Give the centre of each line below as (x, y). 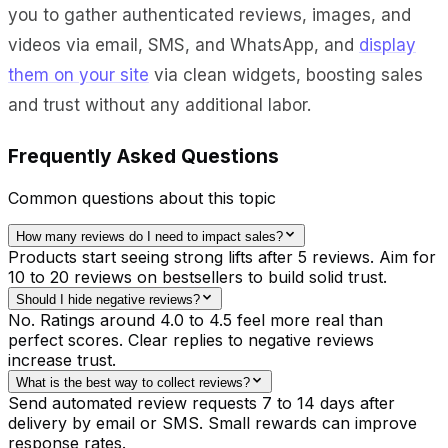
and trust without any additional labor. (159, 104)
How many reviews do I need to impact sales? (149, 236)
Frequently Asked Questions (143, 155)
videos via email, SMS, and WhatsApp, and (183, 44)
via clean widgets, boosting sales (286, 74)
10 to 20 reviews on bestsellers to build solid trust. (197, 276)
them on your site (78, 74)
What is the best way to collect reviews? (133, 382)
